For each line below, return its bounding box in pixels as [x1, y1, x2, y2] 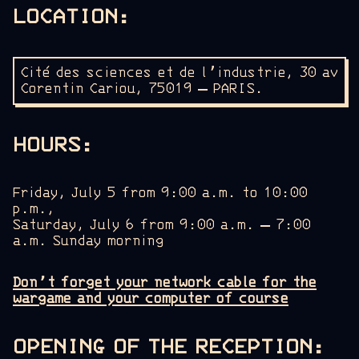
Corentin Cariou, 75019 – [21, 79, 213, 98]
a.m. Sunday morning [13, 232, 164, 250]
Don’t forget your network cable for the [13, 273, 317, 292]
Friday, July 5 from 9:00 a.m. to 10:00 [13, 184, 308, 202]
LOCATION [13, 2, 118, 30]
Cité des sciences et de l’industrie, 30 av [21, 63, 338, 82]
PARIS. [213, 79, 264, 98]
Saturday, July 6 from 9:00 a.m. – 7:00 [13, 216, 311, 234]
